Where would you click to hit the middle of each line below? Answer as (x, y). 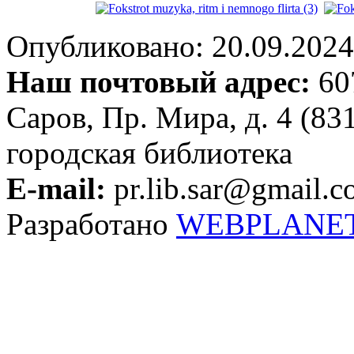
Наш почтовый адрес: (158, 81)
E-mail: (56, 188)
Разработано (91, 224)
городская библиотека (149, 153)
